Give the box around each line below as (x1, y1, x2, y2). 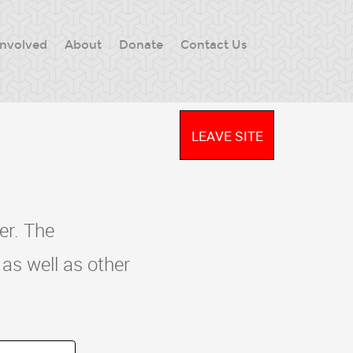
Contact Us (180, 38, 247, 52)
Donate (119, 38, 163, 52)
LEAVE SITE (191, 127, 263, 145)
